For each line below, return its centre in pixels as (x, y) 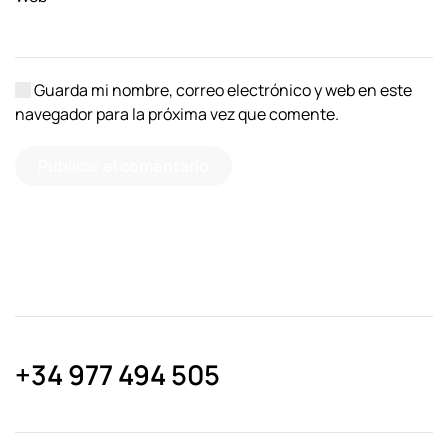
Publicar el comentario (123, 166)
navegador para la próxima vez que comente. (177, 114)
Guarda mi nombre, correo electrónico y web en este (221, 90)
